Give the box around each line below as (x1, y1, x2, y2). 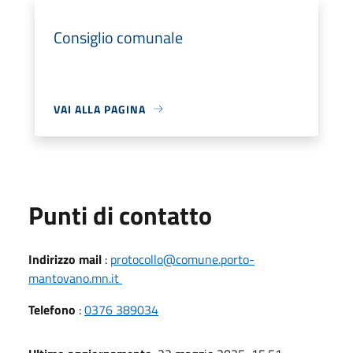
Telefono (28, 299, 76, 319)
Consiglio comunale (54, 24, 183, 50)
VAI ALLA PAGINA (54, 100, 146, 117)
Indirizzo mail (28, 249, 102, 269)
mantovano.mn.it (28, 268, 122, 288)
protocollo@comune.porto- (110, 249, 255, 269)
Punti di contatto (28, 195, 212, 234)
